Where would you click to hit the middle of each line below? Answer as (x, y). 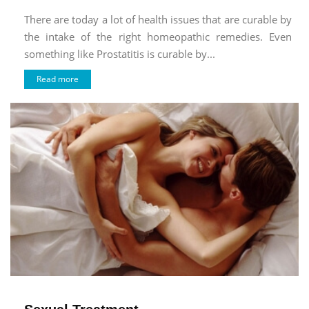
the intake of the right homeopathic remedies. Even (158, 36)
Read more (58, 79)
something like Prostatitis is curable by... (120, 53)
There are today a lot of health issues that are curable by (158, 19)
